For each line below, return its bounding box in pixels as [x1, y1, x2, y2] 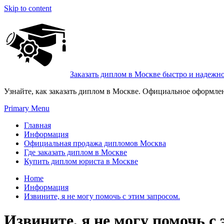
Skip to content [4, 4, 51, 12]
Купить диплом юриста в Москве [24, 157, 138, 165]
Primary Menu [4, 104, 49, 112]
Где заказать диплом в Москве [24, 148, 127, 156]
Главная [24, 121, 51, 129]
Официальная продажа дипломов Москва [24, 139, 166, 147]
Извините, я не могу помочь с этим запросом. [24, 192, 180, 200]
